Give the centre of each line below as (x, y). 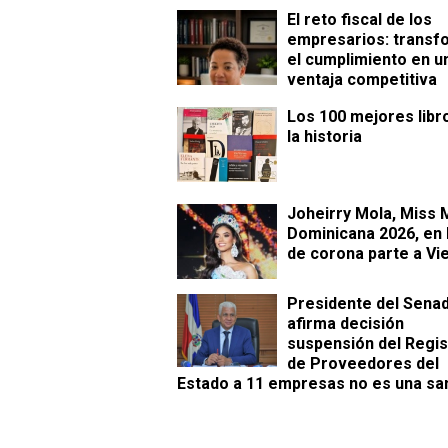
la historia (324, 137)
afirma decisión (345, 324)
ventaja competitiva (362, 80)
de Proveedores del (363, 364)
